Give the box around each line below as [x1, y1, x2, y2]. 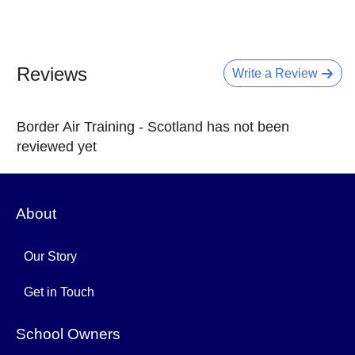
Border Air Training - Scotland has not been [17, 119, 289, 135]
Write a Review [232, 67, 321, 80]
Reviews [17, 63, 87, 85]
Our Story [24, 250, 77, 263]
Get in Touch [24, 285, 94, 299]
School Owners [16, 326, 120, 342]
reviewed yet [17, 139, 97, 155]
